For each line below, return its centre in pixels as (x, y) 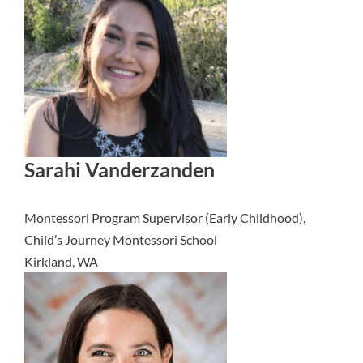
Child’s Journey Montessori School (121, 239)
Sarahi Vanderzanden (120, 170)
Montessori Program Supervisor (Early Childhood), (165, 218)
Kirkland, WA (61, 261)
